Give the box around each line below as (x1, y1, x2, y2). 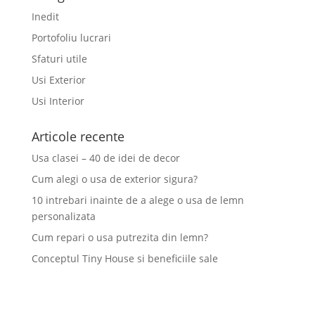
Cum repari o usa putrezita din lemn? (31, 231, 208, 245)
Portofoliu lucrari (31, 31, 111, 45)
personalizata (31, 210, 96, 224)
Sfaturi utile (31, 52, 87, 66)
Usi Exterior (31, 73, 86, 87)
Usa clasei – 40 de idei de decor (31, 151, 180, 165)
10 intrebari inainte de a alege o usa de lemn (31, 193, 244, 207)
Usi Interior (31, 94, 84, 108)
